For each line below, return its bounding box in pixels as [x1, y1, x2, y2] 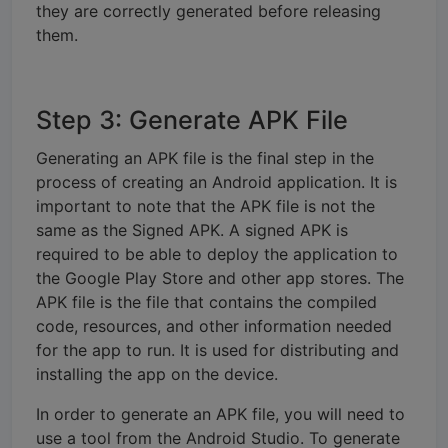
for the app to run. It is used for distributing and [36, 339, 399, 360]
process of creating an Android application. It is [36, 171, 397, 192]
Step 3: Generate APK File [36, 104, 348, 135]
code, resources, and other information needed [36, 315, 392, 336]
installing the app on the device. [36, 363, 278, 384]
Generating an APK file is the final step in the [36, 147, 374, 168]
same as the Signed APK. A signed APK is [36, 219, 348, 240]
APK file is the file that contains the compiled [36, 291, 377, 312]
